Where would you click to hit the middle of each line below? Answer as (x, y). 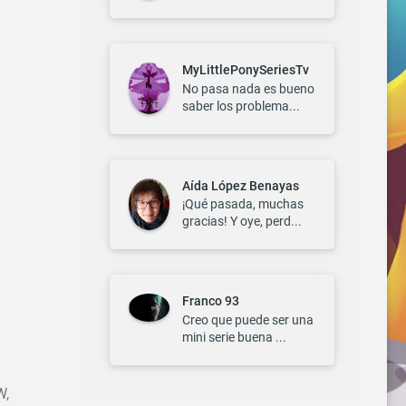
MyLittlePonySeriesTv (246, 70)
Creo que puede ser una (248, 319)
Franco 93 (211, 301)
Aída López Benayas (241, 185)
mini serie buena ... (234, 337)
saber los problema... (241, 106)
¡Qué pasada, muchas (243, 204)
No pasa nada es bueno (248, 88)
